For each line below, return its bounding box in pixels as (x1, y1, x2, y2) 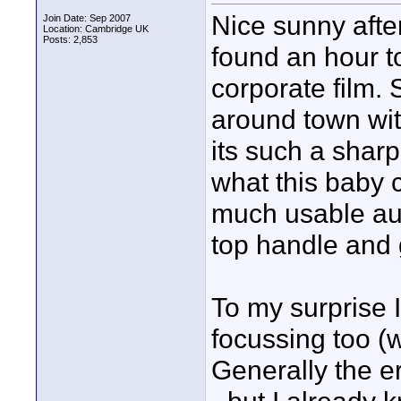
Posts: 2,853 (43, 34, 98, 45)
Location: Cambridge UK (43, 23, 149, 34)
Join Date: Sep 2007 (43, 13, 131, 23)
